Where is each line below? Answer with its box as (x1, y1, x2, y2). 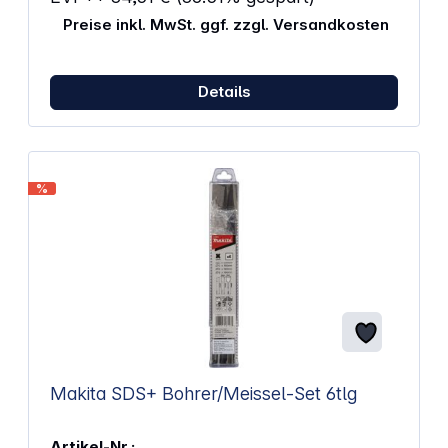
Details (197, 82, 251, 102)
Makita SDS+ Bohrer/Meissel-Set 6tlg (325, 383, 357, 405)
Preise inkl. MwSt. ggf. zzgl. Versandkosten (62, 15, 389, 35)
